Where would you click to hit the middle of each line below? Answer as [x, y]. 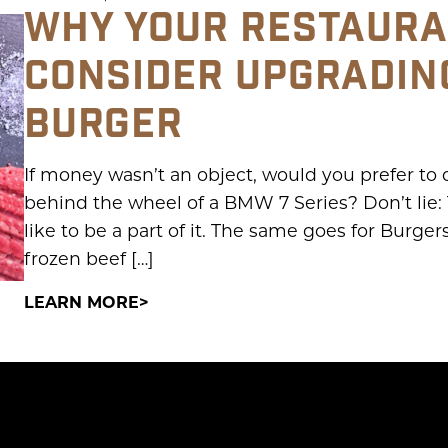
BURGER [103, 125]
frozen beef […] [89, 259]
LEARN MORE [81, 302]
